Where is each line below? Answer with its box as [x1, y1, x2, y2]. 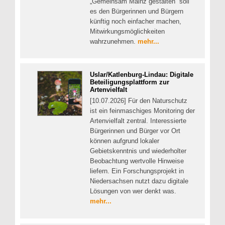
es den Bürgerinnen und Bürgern [90, 7, 183, 15]
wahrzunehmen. [90, 37, 138, 45]
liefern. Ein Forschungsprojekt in [90, 167, 184, 175]
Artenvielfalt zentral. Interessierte [90, 117, 186, 125]
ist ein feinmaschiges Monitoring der [90, 107, 195, 115]
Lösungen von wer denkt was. [90, 187, 176, 195]
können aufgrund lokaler [90, 137, 159, 145]
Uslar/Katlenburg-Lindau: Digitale [90, 71, 193, 79]
